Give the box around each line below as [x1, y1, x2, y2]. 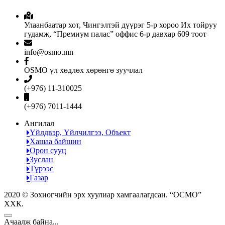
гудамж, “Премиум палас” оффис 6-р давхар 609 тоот [24, 29, 206, 38]
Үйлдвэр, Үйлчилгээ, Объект [30, 128, 131, 137]
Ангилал [24, 119, 54, 128]
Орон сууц [30, 146, 66, 155]
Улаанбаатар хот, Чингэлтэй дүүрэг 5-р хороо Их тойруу [24, 20, 217, 29]
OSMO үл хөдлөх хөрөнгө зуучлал [24, 65, 143, 74]
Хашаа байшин [30, 137, 81, 146]
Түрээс [30, 164, 53, 173]
